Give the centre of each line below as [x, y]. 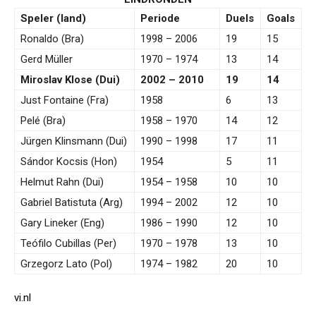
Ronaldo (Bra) [52, 39]
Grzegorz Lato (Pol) [66, 264]
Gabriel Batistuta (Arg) [72, 202]
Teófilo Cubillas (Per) [68, 243]
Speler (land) [53, 18]
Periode [160, 18]
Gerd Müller [47, 59]
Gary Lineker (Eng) [62, 223]
